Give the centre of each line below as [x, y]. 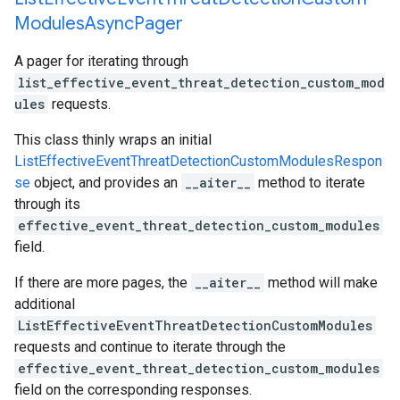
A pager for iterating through [101, 61]
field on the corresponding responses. [133, 390]
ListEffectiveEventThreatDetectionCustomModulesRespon [198, 161]
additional [45, 304]
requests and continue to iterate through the [150, 347]
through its [47, 204]
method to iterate [310, 183]
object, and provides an [106, 183]
